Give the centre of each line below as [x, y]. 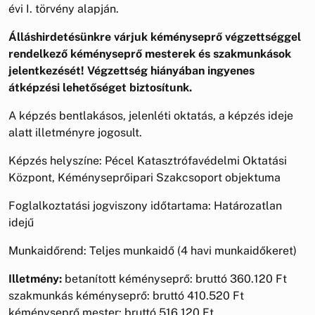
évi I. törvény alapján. [64, 8]
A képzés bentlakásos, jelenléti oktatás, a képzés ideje [151, 115]
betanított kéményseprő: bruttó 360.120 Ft [174, 278]
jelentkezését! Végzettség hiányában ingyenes [131, 70]
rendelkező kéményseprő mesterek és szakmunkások [150, 53]
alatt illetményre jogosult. [75, 132]
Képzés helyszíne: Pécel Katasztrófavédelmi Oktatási [148, 160]
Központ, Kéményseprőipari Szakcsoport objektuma [144, 177]
